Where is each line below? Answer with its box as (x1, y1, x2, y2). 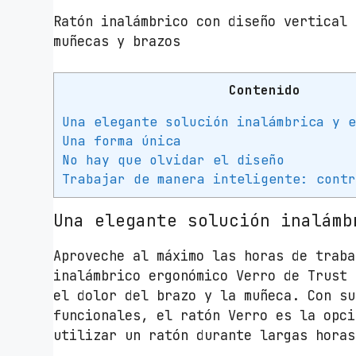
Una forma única (62, 133, 182, 150)
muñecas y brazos (53, 33, 181, 51)
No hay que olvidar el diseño (62, 152, 285, 169)
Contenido (229, 81, 301, 99)
